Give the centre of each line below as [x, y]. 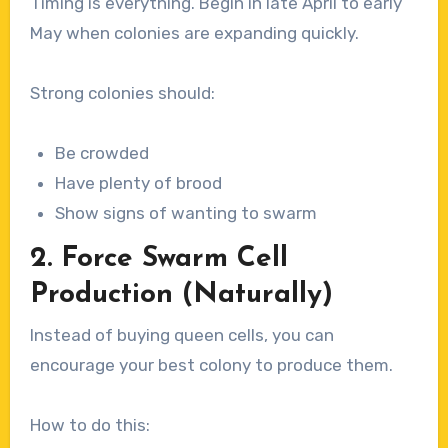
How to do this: [89, 424]
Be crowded [102, 153]
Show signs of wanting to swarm [186, 213]
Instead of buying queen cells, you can [181, 334]
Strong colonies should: [122, 93]
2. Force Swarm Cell [158, 259]
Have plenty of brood [139, 183]
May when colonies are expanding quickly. [194, 33]
